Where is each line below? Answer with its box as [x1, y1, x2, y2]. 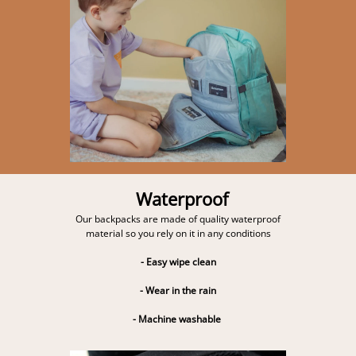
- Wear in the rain [140, 283, 216, 297]
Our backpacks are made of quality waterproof [75, 211, 281, 226]
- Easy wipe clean [140, 254, 216, 269]
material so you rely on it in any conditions [85, 226, 271, 240]
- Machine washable [133, 311, 223, 326]
